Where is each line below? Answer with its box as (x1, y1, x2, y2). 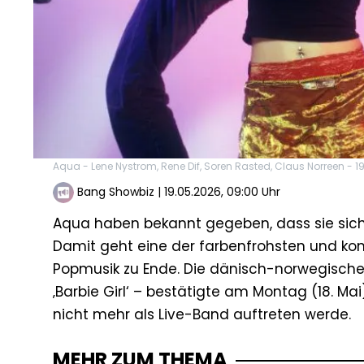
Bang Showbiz (77, 184, 154, 201)
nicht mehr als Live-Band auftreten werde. (53, 305, 351, 325)
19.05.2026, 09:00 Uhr (164, 184, 280, 201)
